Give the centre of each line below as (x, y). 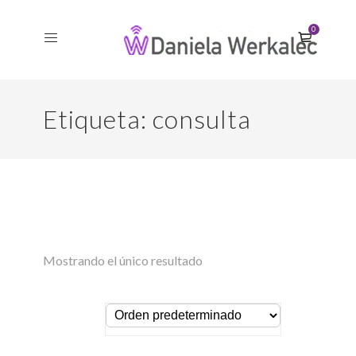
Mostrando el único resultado (123, 260)
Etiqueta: (98, 119)
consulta (202, 119)
